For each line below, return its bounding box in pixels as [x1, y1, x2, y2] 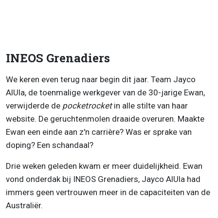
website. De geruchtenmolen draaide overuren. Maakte [6, 113, 204, 124]
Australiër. [6, 200, 45, 210]
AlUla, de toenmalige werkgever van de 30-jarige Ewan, [6, 87, 205, 97]
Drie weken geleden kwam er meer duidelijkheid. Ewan [6, 161, 202, 171]
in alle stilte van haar [114, 100, 188, 110]
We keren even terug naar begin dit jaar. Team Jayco [6, 74, 196, 84]
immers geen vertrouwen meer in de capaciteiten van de [6, 187, 210, 197]
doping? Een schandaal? [6, 140, 95, 150]
